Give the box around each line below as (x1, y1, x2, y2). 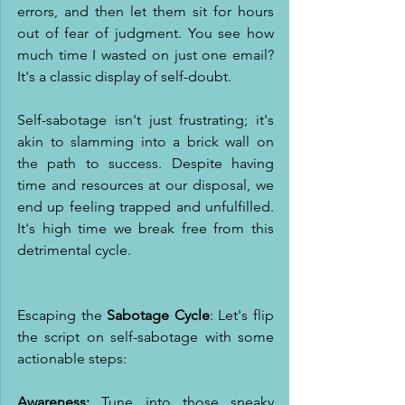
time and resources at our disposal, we (17, 176, 274, 193)
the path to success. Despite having (17, 155, 274, 172)
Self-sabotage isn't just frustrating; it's (17, 111, 274, 128)
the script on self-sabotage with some (17, 328, 274, 345)
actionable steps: (17, 350, 127, 367)
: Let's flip (209, 306, 275, 324)
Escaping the (17, 306, 108, 324)
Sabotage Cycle (107, 306, 210, 324)
